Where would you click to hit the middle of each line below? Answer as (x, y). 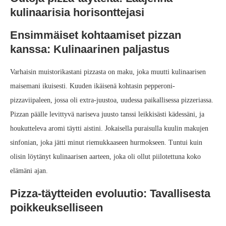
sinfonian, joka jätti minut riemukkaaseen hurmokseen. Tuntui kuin (106, 143)
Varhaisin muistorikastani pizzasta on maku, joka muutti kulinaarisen (108, 72)
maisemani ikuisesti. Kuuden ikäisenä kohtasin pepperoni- (93, 86)
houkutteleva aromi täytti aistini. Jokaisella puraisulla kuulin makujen (109, 129)
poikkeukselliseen (56, 208)
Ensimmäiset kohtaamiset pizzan (96, 35)
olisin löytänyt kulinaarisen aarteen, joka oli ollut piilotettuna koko (105, 157)
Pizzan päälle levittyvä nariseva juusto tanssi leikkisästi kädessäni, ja (107, 115)
